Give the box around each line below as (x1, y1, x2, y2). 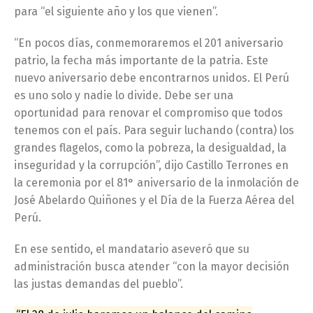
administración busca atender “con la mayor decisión (14, 259, 289, 273)
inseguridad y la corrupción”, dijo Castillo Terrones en (14, 158, 289, 172)
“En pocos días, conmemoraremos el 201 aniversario (14, 36, 283, 50)
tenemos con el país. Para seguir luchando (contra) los (14, 123, 294, 137)
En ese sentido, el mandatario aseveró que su (14, 242, 249, 256)
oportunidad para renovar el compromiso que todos (14, 105, 283, 119)
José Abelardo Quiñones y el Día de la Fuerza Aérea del (14, 193, 294, 207)
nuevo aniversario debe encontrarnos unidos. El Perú (14, 71, 289, 85)
